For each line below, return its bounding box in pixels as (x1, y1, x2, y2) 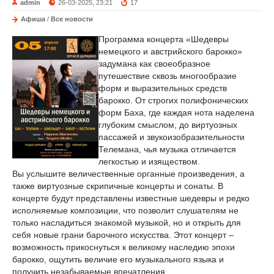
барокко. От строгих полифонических (98, 95, 248, 105)
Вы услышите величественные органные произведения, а (12, 169, 245, 179)
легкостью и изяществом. (98, 157, 200, 166)
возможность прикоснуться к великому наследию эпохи (12, 242, 235, 252)
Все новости (51, 15, 93, 23)
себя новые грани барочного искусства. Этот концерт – (12, 230, 234, 240)
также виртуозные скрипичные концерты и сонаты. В (12, 181, 223, 191)
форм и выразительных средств (98, 83, 227, 93)
